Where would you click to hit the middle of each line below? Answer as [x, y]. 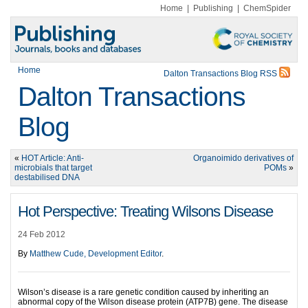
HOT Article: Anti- [53, 158]
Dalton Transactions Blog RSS [221, 74]
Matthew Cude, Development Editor [96, 254]
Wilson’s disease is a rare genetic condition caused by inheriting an [143, 292]
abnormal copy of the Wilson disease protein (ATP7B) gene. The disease [153, 302]
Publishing [213, 8]
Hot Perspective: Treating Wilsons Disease [145, 211]
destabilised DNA [47, 177]
